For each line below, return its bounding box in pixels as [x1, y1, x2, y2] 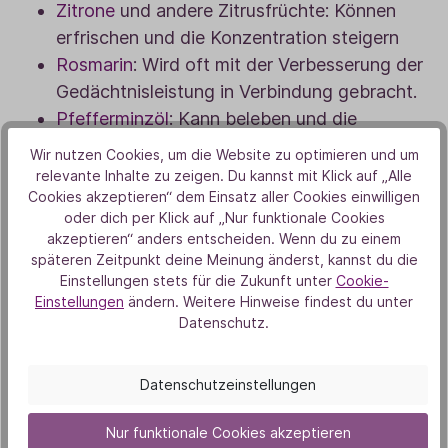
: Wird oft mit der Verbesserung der [133, 54, 423, 76]
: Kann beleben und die [169, 108, 357, 130]
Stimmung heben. [56, 135, 199, 157]
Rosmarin [56, 54, 133, 76]
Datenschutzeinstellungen [140, 375, 316, 393]
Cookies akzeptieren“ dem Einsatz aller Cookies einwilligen [28, 187, 420, 205]
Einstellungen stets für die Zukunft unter [59, 271, 332, 289]
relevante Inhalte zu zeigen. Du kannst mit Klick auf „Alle [36, 166, 412, 184]
